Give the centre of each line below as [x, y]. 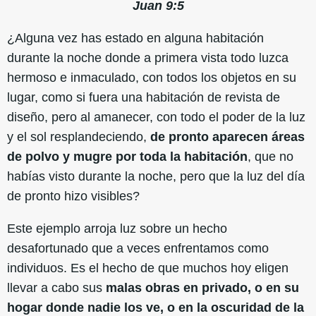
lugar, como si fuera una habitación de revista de [144, 97]
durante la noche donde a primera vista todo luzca [148, 57]
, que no [271, 156]
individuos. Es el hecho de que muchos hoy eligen [148, 268]
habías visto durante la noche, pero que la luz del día [156, 176]
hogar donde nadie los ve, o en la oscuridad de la [156, 307]
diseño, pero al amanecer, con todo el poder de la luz [156, 117]
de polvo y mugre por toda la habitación [127, 156]
